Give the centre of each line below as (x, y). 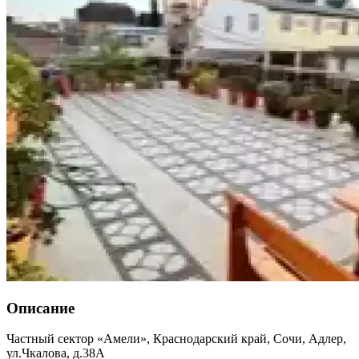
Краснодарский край (210, 339)
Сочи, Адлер (308, 339)
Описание (40, 308)
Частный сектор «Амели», (78, 339)
